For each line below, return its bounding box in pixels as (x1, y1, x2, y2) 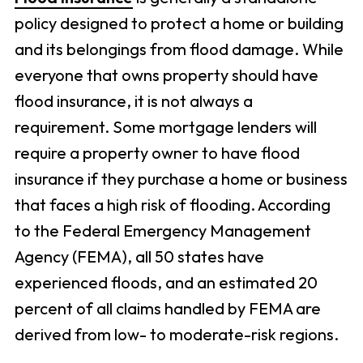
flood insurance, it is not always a (14, 91, 253, 112)
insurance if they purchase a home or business (14, 169, 348, 190)
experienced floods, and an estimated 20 (14, 272, 318, 293)
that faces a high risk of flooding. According (14, 194, 331, 216)
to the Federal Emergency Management (14, 220, 311, 241)
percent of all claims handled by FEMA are (14, 298, 321, 319)
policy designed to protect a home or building (14, 13, 344, 34)
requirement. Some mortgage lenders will (14, 117, 317, 138)
